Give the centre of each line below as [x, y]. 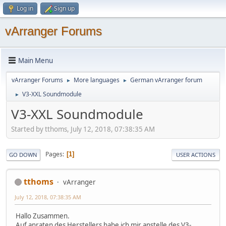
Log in [25, 8]
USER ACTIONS [196, 154]
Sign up [64, 8]
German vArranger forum [166, 80]
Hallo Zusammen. [43, 216]
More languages [97, 80]
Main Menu [36, 60]
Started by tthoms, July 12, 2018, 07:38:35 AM [83, 129]
